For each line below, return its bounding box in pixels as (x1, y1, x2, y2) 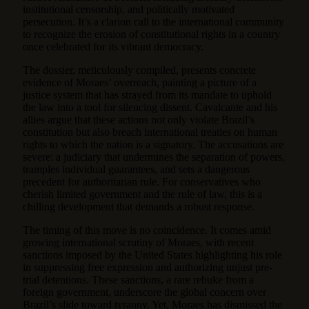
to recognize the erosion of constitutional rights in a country (23, 28, 280, 40)
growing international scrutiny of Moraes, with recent (23, 236, 254, 248)
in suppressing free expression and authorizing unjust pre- (23, 261, 272, 273)
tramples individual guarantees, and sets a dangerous (23, 163, 250, 175)
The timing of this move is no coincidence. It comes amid (23, 223, 271, 236)
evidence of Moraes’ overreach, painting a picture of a (23, 76, 257, 88)
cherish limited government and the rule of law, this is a (23, 188, 262, 200)
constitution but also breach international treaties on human (23, 126, 277, 138)
